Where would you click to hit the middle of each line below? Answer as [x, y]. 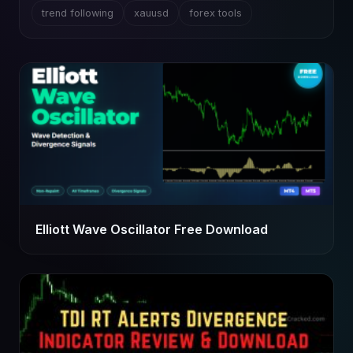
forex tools [216, 13]
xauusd [151, 13]
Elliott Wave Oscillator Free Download [152, 229]
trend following [78, 13]
